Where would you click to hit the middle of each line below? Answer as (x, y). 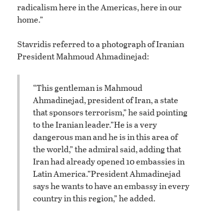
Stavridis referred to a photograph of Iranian (101, 44)
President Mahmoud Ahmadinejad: (83, 56)
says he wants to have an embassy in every (111, 186)
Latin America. (60, 173)
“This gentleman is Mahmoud (88, 87)
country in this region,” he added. (94, 198)
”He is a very (134, 124)
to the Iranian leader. (72, 124)
